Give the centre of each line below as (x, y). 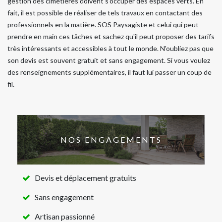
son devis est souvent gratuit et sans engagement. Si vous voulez (109, 60)
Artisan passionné (65, 216)
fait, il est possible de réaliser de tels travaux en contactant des (105, 12)
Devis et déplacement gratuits (85, 177)
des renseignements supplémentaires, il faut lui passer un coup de (110, 72)
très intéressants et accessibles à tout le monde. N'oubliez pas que (111, 48)
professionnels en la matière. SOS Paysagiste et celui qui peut (103, 24)
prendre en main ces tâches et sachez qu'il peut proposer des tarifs (111, 36)
